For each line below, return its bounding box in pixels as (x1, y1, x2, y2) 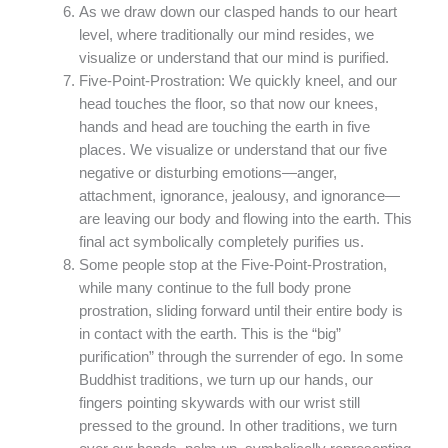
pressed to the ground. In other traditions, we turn (78, 417, 397, 434)
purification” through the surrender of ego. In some (78, 348, 403, 365)
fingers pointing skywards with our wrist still (78, 394, 360, 411)
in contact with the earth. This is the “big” (78, 325, 341, 342)
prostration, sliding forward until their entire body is (78, 302, 403, 319)
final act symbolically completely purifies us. (78, 233, 364, 250)
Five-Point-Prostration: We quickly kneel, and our (78, 72, 397, 89)
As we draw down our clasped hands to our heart (78, 3, 397, 20)
